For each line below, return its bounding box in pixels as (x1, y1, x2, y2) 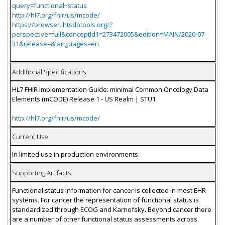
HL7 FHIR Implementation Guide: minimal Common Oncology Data (12, 84, 208, 94)
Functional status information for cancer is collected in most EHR (12, 185, 206, 195)
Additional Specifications (12, 67, 86, 76)
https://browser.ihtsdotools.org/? (12, 20, 113, 29)
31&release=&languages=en (12, 39, 99, 48)
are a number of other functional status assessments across (12, 214, 197, 223)
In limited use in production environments (12, 149, 138, 159)
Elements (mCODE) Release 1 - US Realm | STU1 (12, 94, 156, 103)
